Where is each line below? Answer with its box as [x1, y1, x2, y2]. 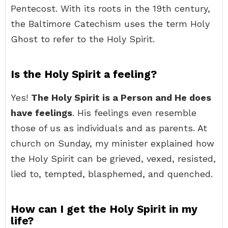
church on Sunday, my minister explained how [11, 138, 214, 149]
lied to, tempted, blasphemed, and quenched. [11, 168, 213, 179]
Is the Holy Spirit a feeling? [11, 68, 157, 80]
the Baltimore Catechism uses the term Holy [11, 18, 210, 29]
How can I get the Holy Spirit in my [11, 203, 197, 215]
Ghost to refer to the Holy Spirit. [11, 34, 155, 44]
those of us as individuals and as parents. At [11, 123, 207, 133]
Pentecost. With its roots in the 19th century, [11, 3, 210, 14]
